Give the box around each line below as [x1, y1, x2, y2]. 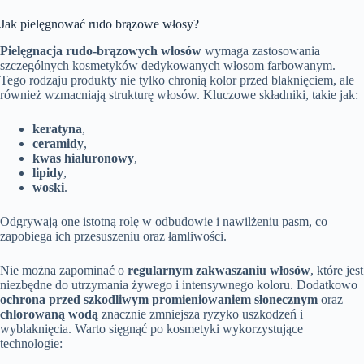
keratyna [32, 122, 82, 136]
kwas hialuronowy [32, 151, 134, 166]
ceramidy [32, 136, 84, 151]
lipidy [32, 166, 63, 180]
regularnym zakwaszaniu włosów [128, 263, 310, 278]
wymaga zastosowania [201, 44, 320, 58]
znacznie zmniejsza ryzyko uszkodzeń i [98, 307, 303, 322]
